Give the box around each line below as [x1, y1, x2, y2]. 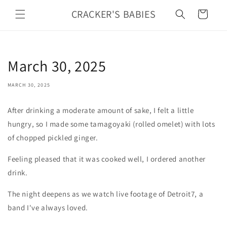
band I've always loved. [8, 203, 88, 212]
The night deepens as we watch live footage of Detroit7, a [8, 189, 204, 199]
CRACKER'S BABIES [71, 8, 156, 21]
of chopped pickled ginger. [8, 133, 98, 142]
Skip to [15, 2, 40, 12]
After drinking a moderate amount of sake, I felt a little [8, 105, 194, 115]
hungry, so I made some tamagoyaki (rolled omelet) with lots [8, 119, 215, 129]
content [15, 11, 43, 21]
